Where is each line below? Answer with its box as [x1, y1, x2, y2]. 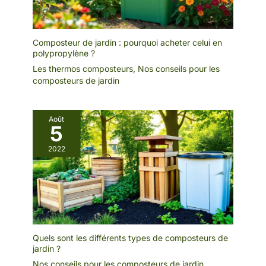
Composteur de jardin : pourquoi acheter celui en [33, 37, 222, 47]
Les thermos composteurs [33, 63, 133, 74]
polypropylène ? [33, 47, 95, 58]
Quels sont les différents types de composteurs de [33, 233, 228, 243]
